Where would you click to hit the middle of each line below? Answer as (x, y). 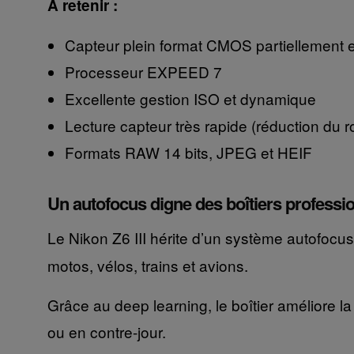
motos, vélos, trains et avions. (147, 265)
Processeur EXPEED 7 (143, 72)
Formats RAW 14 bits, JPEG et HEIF (188, 153)
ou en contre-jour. (106, 332)
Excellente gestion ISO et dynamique (190, 99)
